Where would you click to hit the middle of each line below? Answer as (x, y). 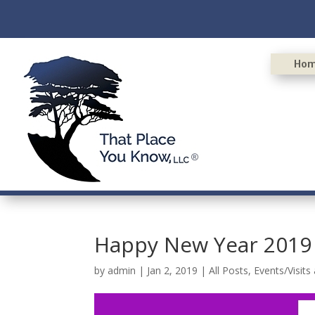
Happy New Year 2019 (203, 244)
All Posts (229, 270)
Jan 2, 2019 (173, 270)
